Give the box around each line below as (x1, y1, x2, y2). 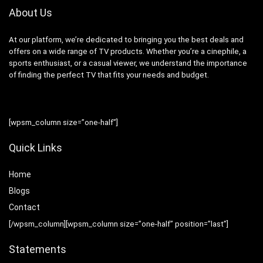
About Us (9, 6, 52, 19)
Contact (9, 203, 40, 213)
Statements (9, 243, 66, 256)
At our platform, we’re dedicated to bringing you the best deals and (9, 35, 244, 45)
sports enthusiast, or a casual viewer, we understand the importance (9, 59, 247, 68)
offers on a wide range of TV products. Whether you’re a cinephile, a (9, 47, 247, 56)
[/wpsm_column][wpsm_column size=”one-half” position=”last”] (9, 220, 228, 229)
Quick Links (9, 141, 62, 154)
